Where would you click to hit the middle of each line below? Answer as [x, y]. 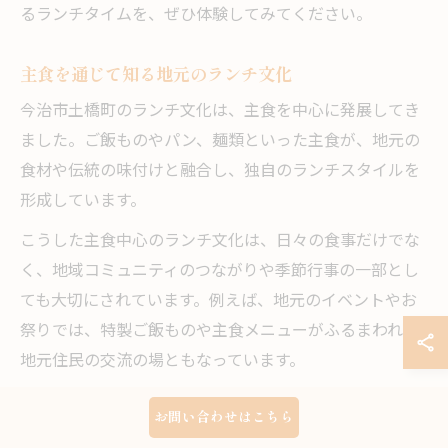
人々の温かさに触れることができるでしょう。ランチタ [219, 432]
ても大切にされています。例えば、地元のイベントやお [218, 302]
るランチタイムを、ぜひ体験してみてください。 [196, 16]
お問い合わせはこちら [224, 416]
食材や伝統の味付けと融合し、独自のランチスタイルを [220, 172]
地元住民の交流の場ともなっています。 [162, 362]
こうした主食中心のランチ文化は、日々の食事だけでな [220, 242]
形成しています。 [83, 202]
